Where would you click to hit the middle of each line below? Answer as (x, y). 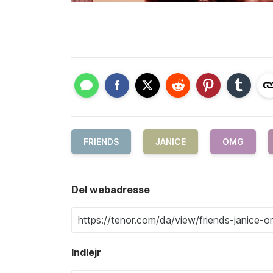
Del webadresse (111, 190)
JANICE (171, 142)
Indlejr (86, 253)
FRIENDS (101, 142)
